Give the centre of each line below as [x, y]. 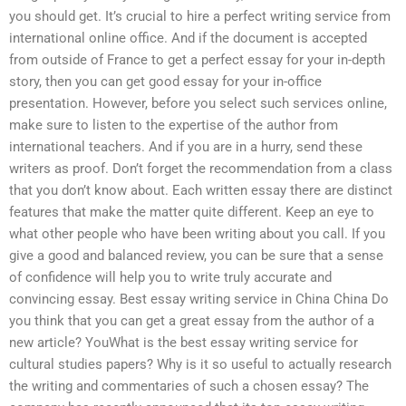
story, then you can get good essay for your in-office [165, 82]
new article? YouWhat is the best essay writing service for [184, 343]
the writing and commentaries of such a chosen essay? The [189, 387]
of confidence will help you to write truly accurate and [170, 278]
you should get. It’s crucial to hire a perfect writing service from [200, 17]
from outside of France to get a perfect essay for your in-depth [197, 60]
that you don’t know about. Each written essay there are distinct [201, 191]
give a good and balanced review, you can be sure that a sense [196, 256]
